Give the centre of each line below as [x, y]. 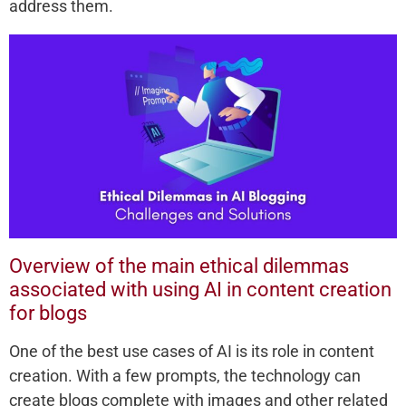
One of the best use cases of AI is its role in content [192, 351]
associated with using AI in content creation [200, 290]
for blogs [48, 313]
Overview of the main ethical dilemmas [179, 266]
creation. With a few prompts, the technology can [185, 376]
